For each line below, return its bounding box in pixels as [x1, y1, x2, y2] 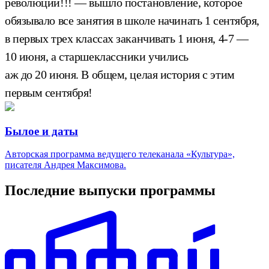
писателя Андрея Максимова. [5, 160, 126, 171]
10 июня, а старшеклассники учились [5, 49, 189, 63]
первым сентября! [5, 85, 92, 99]
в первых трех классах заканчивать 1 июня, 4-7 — [5, 31, 249, 45]
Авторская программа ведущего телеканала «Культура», [5, 149, 235, 160]
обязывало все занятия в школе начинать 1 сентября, [5, 13, 259, 27]
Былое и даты [5, 124, 78, 138]
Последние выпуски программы [5, 183, 216, 199]
